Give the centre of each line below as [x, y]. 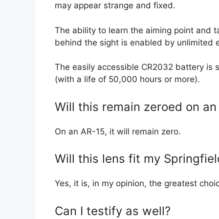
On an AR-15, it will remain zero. [118, 131]
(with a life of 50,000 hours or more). [127, 79]
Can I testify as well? [113, 211]
